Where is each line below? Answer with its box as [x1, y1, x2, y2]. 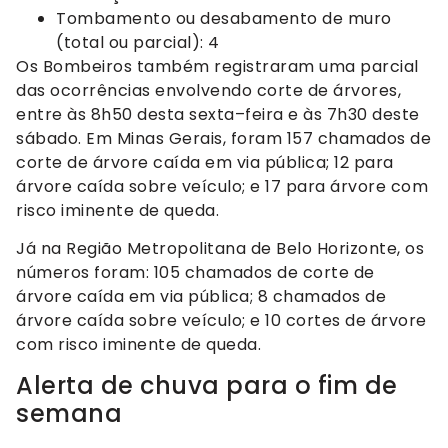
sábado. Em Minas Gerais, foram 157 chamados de [16, 126, 431, 150]
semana [16, 396, 122, 430]
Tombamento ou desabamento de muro [56, 6, 392, 30]
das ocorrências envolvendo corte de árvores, [16, 78, 401, 102]
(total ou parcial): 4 [56, 30, 220, 54]
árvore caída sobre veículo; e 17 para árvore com [16, 174, 428, 198]
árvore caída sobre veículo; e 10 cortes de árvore [16, 309, 427, 333]
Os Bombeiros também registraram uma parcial [16, 54, 419, 78]
